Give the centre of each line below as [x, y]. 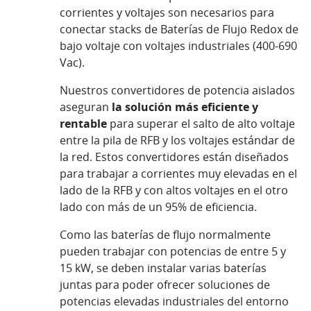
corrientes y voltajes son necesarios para [167, 12]
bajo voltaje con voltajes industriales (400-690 [178, 45]
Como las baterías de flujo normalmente [165, 234]
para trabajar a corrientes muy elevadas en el [178, 173]
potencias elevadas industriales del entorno [174, 301]
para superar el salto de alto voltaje [201, 123]
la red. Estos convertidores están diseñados [174, 157]
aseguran [86, 107]
